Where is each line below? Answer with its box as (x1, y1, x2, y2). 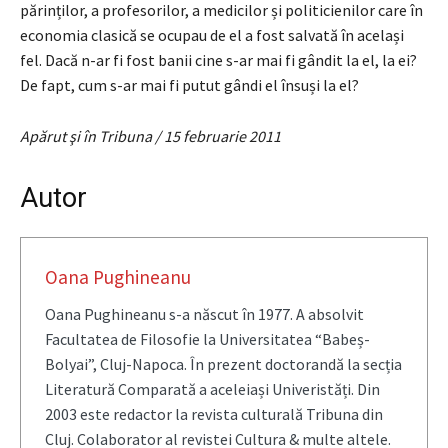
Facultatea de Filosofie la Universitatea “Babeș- (45, 328, 370, 349)
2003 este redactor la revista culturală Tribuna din (45, 403, 383, 424)
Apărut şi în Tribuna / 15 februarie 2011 (20, 125, 281, 146)
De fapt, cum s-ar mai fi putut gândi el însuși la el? (20, 74, 359, 95)
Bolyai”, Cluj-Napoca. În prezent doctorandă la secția (45, 353, 402, 374)
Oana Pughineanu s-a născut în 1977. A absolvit (45, 303, 364, 324)
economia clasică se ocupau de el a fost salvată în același (20, 24, 404, 45)
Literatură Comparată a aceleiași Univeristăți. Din (45, 378, 380, 399)
